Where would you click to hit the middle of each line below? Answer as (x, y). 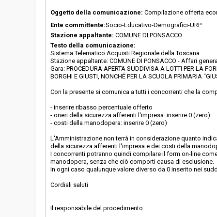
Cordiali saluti (69, 185)
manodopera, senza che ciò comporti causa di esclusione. (132, 162)
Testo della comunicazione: (93, 45)
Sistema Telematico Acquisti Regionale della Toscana (125, 53)
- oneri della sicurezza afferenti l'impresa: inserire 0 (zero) (130, 115)
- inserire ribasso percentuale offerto (101, 107)
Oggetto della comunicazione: (97, 12)
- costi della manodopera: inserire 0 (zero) (109, 123)
